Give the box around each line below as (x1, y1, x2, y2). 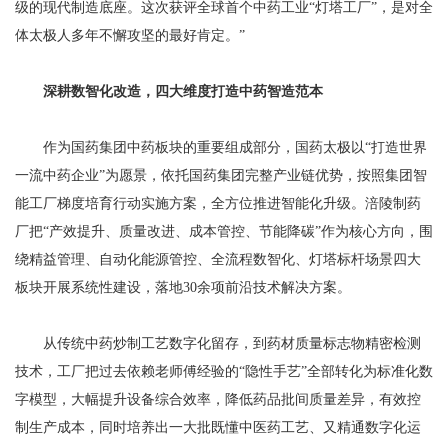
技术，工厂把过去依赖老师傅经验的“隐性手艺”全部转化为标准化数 (15, 364, 433, 379)
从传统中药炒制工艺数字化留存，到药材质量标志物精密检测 (15, 336, 421, 351)
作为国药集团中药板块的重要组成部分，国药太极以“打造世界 (15, 140, 427, 155)
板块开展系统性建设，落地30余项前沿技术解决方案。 (15, 280, 351, 295)
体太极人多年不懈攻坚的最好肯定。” (15, 28, 245, 43)
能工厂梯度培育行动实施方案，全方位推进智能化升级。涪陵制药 (15, 196, 421, 211)
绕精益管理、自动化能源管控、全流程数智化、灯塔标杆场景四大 (15, 252, 421, 267)
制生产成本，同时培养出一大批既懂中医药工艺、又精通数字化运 (15, 420, 421, 435)
